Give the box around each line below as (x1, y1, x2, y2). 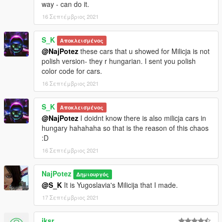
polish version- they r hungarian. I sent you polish (42, 56, 196, 66)
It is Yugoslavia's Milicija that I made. (62, 180, 178, 190)
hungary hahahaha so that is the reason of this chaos (42, 123, 209, 133)
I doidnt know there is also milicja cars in (78, 113, 206, 123)
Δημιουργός (76, 170, 109, 178)
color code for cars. (42, 66, 102, 76)
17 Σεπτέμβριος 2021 (42, 193, 99, 202)
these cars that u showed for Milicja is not (78, 46, 210, 56)
